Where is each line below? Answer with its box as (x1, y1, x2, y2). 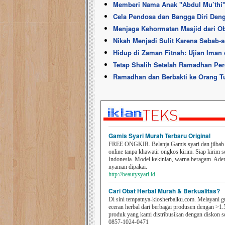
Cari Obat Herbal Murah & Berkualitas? (108, 186, 220, 195)
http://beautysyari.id (108, 171, 155, 178)
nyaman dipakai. (108, 163, 147, 170)
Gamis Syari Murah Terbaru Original (108, 131, 210, 140)
